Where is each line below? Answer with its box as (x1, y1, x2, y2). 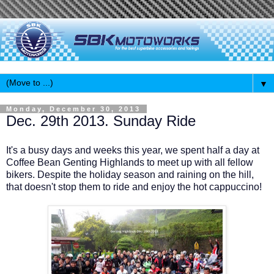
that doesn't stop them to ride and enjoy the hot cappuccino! (6, 181, 262, 192)
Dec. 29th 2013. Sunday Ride (6, 113, 196, 129)
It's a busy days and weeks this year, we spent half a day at (6, 144, 259, 155)
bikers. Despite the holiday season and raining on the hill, (6, 169, 254, 180)
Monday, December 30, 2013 (6, 105, 141, 113)
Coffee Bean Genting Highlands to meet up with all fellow (6, 157, 253, 168)
